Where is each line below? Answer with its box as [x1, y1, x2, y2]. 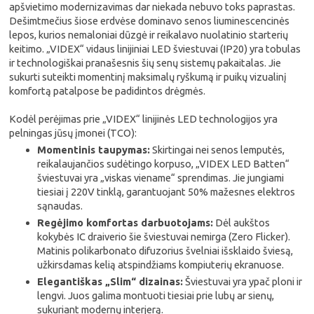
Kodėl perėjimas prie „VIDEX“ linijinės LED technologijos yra [9, 113, 278, 125]
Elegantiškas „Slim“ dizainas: [37, 275, 184, 287]
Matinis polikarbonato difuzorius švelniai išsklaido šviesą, [37, 245, 294, 257]
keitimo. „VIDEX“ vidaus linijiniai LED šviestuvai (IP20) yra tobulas [9, 43, 301, 55]
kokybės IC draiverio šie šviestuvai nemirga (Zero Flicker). [37, 231, 291, 243]
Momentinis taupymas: [37, 144, 151, 156]
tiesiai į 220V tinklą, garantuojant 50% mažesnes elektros [37, 186, 296, 198]
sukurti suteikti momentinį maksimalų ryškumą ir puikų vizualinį [9, 71, 287, 83]
